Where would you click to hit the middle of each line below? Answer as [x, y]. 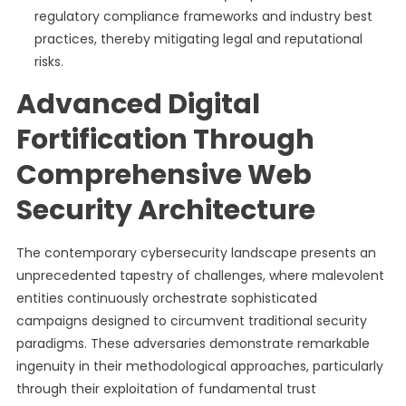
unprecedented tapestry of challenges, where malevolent [200, 275]
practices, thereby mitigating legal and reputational [198, 39]
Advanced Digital [138, 104]
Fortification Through [165, 140]
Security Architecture [165, 210]
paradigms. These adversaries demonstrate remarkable [193, 343]
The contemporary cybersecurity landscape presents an [196, 253]
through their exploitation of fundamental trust [166, 389]
